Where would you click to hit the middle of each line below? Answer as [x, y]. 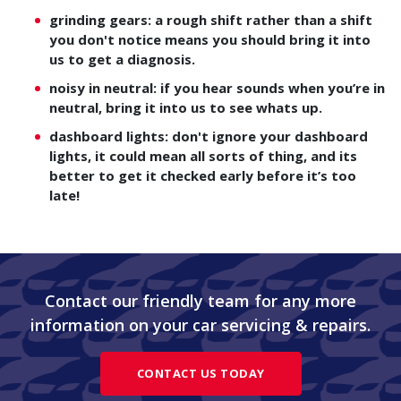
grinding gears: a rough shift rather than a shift [211, 20]
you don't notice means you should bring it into [210, 39]
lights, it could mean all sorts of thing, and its [203, 156]
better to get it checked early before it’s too [203, 175]
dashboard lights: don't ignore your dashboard [209, 136]
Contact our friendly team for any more [200, 301]
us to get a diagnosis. [122, 59]
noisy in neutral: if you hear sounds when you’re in [217, 88]
